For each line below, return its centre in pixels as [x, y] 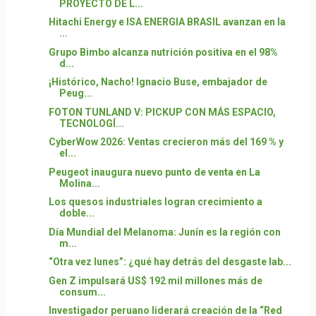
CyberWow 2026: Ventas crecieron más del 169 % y [166, 142]
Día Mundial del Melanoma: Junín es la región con [164, 232]
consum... [82, 292]
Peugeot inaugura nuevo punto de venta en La [154, 172]
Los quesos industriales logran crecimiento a [155, 202]
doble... [77, 213]
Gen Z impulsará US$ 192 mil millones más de [155, 280]
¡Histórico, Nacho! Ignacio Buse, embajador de [158, 82]
